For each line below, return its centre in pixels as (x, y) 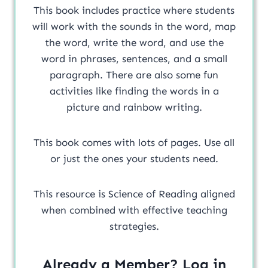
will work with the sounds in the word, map (134, 26)
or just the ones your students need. (134, 158)
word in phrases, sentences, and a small (134, 58)
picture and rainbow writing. (134, 107)
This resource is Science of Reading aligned (134, 194)
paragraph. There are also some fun (78, 74)
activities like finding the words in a (134, 91)
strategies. (134, 226)
